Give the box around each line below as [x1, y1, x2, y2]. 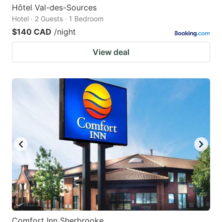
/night [54, 26, 76, 37]
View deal [93, 47, 129, 57]
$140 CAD [12, 26, 52, 37]
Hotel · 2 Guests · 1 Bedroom [12, 14, 104, 23]
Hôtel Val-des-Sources [12, 2, 97, 12]
